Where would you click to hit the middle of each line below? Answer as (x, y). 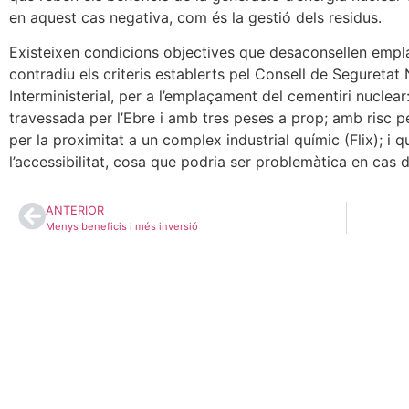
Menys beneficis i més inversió (122, 226)
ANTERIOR (75, 210)
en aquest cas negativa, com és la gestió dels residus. (195, 17)
